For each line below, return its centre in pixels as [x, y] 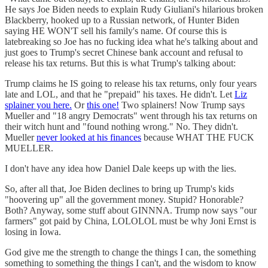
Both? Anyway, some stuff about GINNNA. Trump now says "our [131, 210]
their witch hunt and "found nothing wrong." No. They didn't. [121, 126]
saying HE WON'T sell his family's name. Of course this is [116, 31]
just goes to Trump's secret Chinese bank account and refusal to [124, 52]
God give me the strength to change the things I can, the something [130, 252]
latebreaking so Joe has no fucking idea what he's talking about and [131, 41]
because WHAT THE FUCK [198, 137]
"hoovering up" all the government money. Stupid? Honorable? [124, 199]
